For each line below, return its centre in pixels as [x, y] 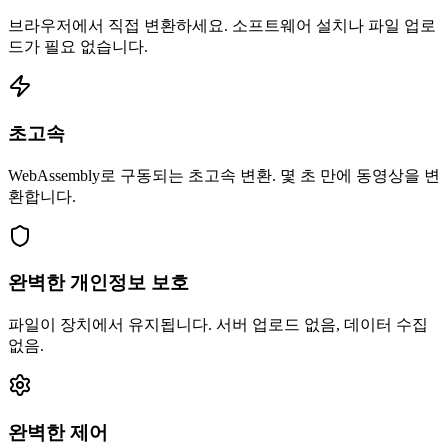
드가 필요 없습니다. [78, 47]
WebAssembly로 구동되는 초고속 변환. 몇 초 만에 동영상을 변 [224, 175]
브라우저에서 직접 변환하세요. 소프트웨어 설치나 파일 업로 [222, 26]
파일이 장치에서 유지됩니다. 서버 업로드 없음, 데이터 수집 [218, 324]
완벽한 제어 [58, 432]
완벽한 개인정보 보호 [98, 283]
